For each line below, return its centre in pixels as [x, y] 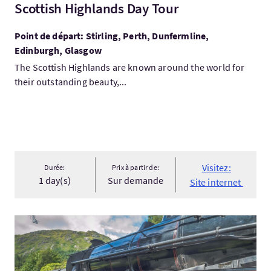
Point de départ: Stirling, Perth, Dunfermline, [112, 36]
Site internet [216, 182]
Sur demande [135, 180]
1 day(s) [54, 180]
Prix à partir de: [135, 167]
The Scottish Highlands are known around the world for [130, 67]
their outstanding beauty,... [71, 82]
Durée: [55, 167]
